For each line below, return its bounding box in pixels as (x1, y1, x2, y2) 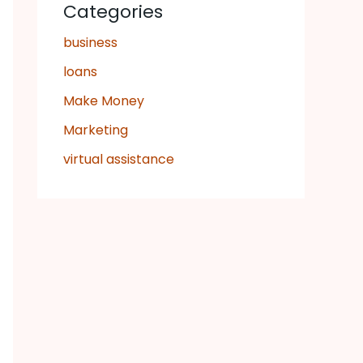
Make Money (63, 92, 144, 111)
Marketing (63, 121, 128, 140)
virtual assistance (63, 150, 174, 169)
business (63, 33, 117, 53)
